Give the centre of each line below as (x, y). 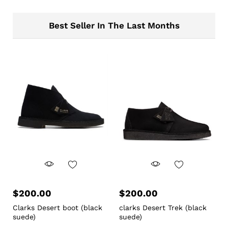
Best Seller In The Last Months (114, 25)
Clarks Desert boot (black (58, 208)
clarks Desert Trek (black (163, 208)
